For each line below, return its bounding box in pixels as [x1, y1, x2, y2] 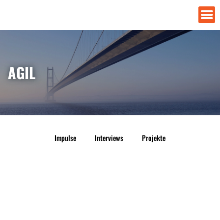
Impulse [55, 133, 76, 143]
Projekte [142, 133, 165, 143]
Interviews [95, 133, 123, 143]
